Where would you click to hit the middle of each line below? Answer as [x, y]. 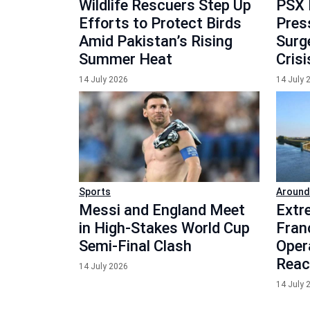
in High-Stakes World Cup [164, 228]
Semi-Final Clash [135, 246]
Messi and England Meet [162, 210]
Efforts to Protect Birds [160, 23]
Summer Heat [126, 59]
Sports [95, 191]
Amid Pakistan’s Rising [156, 41]
